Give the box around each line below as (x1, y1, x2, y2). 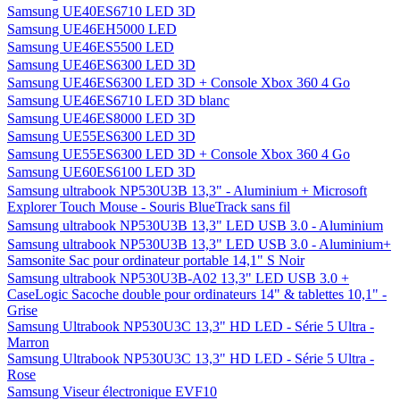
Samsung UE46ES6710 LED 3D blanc (7, 93, 229, 108)
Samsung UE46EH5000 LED (7, 21, 177, 37)
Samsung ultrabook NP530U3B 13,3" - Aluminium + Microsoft (7, 183, 367, 198)
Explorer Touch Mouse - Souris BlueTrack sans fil (7, 199, 290, 214)
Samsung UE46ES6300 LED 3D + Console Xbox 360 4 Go (7, 75, 350, 90)
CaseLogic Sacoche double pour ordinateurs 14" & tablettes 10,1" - (7, 287, 387, 302)
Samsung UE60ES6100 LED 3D (7, 164, 196, 179)
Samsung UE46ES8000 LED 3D (7, 111, 196, 126)
